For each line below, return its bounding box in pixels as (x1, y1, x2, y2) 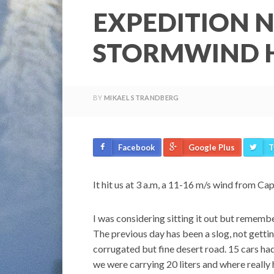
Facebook (118, 143, 155, 153)
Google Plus (188, 143, 235, 153)
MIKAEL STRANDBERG (104, 94, 179, 102)
